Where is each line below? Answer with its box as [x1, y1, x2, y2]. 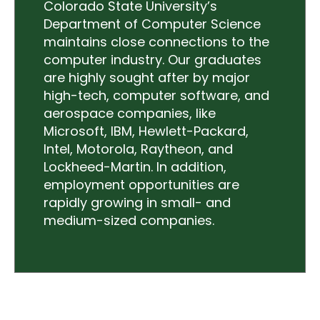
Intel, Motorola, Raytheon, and [44, 139, 233, 158]
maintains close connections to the [44, 32, 269, 51]
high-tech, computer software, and [44, 86, 269, 104]
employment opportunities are [44, 175, 239, 194]
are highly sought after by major [44, 68, 250, 86]
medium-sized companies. [44, 211, 214, 229]
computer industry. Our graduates [44, 50, 261, 69]
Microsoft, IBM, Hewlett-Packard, [44, 121, 249, 140]
